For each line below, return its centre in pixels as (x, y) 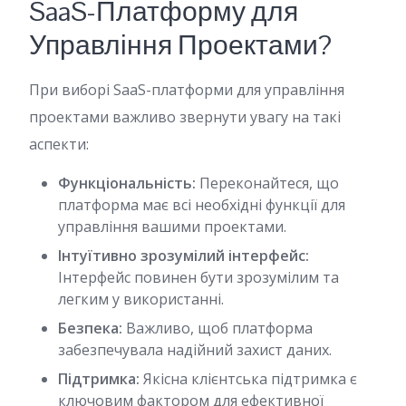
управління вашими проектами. (172, 227)
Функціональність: (127, 183)
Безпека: (90, 328)
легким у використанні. (141, 299)
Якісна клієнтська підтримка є (248, 379)
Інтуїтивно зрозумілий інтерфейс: (184, 256)
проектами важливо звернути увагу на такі (185, 117)
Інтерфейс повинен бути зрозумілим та (198, 277)
